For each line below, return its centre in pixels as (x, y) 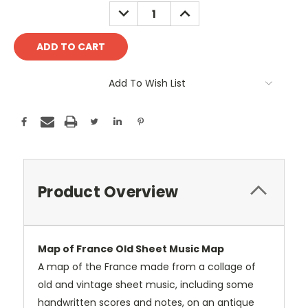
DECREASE (139, 9)
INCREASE (198, 9)
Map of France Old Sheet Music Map (131, 249)
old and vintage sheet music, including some (146, 285)
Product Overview (108, 192)
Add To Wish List (147, 84)
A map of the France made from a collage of (147, 267)
